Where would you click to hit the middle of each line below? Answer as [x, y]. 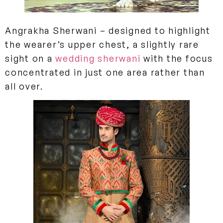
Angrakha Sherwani [51, 30]
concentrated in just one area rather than [105, 72]
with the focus [177, 58]
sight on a [30, 58]
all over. [24, 86]
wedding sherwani [98, 58]
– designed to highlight [154, 30]
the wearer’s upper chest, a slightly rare [102, 44]
